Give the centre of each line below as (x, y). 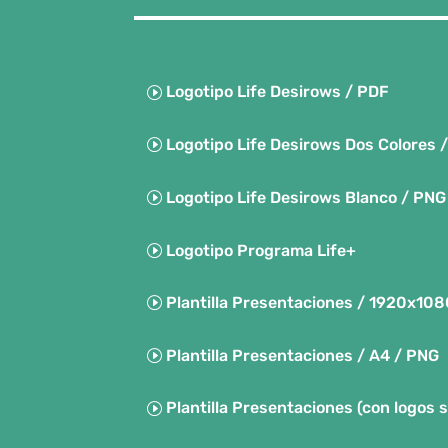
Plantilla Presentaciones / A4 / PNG (303, 356)
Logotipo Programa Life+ (261, 250)
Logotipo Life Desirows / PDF (278, 92)
